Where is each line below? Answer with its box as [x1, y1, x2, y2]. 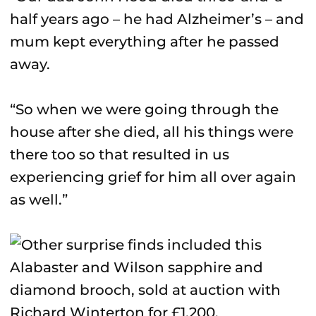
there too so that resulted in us [10, 146, 229, 163]
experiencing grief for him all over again [10, 169, 296, 186]
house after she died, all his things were [10, 123, 293, 140]
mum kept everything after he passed [10, 33, 279, 50]
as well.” [10, 191, 68, 208]
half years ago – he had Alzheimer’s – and [10, 11, 304, 28]
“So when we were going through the [10, 101, 279, 118]
